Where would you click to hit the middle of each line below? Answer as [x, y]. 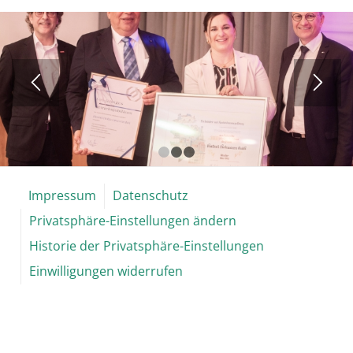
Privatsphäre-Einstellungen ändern [132, 220]
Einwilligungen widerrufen [106, 271]
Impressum [62, 195]
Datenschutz [150, 195]
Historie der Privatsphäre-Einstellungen [146, 245]
